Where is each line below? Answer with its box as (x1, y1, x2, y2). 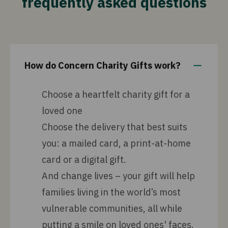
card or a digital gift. (42, 154, 126, 165)
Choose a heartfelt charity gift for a (42, 89, 190, 100)
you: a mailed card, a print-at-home (42, 137, 191, 149)
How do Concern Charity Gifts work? (24, 60, 181, 71)
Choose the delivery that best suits (42, 121, 187, 133)
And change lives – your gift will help (42, 170, 195, 182)
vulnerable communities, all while (42, 203, 182, 214)
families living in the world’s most (42, 186, 181, 198)
